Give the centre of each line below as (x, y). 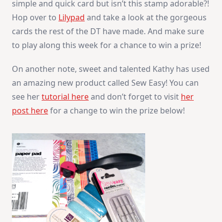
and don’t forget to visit (135, 97)
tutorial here (65, 97)
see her (27, 97)
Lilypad (72, 18)
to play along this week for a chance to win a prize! (107, 45)
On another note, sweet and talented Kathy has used (111, 69)
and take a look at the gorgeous (146, 18)
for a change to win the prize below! (116, 111)
